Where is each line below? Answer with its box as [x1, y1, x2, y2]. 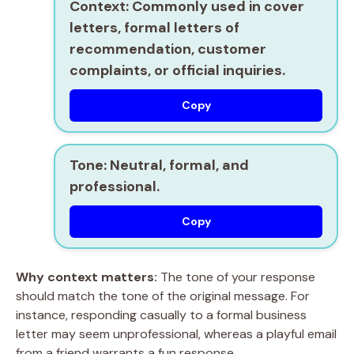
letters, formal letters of [70, 18, 239, 37]
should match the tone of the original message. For [16, 288, 310, 304]
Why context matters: [16, 269, 157, 285]
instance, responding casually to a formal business [16, 307, 307, 323]
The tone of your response [157, 269, 315, 285]
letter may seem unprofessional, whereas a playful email [16, 326, 337, 342]
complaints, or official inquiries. [70, 61, 285, 80]
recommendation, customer [70, 40, 266, 58]
